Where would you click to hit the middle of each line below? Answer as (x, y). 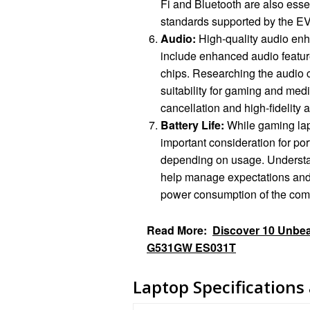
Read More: (177, 230)
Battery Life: (192, 125)
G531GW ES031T (191, 248)
